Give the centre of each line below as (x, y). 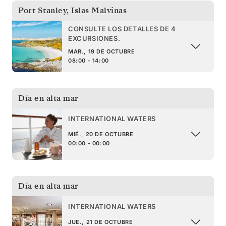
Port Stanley (42, 10)
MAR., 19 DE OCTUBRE (102, 51)
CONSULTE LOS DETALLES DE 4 (122, 29)
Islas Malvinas (99, 10)
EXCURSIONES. (94, 38)
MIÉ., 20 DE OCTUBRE (101, 134)
